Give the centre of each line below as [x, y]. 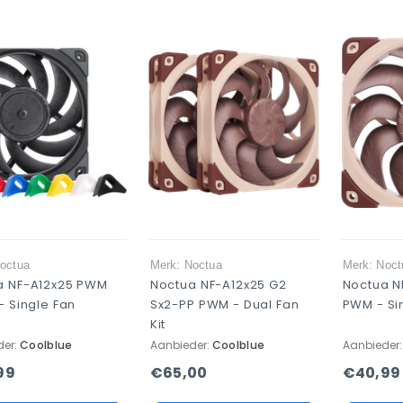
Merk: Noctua [186, 265]
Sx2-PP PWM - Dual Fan [224, 304]
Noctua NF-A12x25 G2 [218, 285]
